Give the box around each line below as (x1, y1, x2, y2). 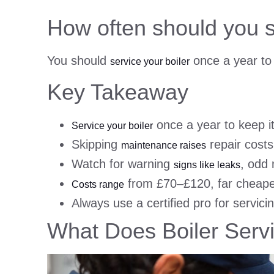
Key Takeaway (47, 80, 188, 105)
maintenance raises (121, 140, 206, 151)
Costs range (72, 179, 124, 190)
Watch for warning (72, 157, 174, 171)
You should (47, 53, 110, 67)
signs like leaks (174, 160, 240, 171)
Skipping (72, 138, 121, 152)
